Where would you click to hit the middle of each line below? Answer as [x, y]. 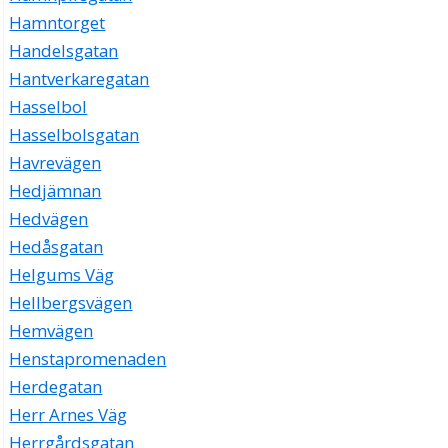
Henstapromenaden [88, 359]
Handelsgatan [64, 51]
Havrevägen [55, 163]
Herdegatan [56, 387]
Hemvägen [51, 331]
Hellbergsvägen [71, 303]
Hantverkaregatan [79, 79]
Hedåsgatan [56, 247]
